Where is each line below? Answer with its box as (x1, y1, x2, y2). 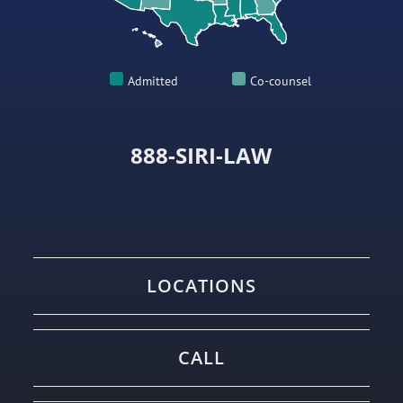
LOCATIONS (146, 273, 256, 299)
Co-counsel (249, 73, 311, 90)
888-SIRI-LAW (130, 140, 273, 171)
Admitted (128, 73, 179, 90)
